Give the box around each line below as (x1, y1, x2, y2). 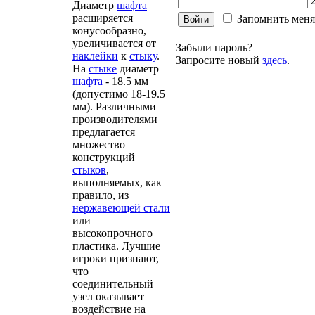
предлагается (72, 126, 135, 138)
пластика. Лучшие (72, 240, 160, 252)
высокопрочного (72, 227, 153, 239)
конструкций (72, 151, 135, 163)
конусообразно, (72, 25, 146, 37)
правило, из (72, 189, 129, 201)
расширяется (72, 12, 133, 24)
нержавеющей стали (72, 202, 170, 214)
